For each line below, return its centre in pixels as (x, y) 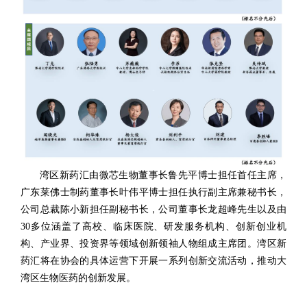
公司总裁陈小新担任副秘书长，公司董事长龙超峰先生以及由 (153, 210)
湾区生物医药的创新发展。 (78, 278)
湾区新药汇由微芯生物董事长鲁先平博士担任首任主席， (163, 175)
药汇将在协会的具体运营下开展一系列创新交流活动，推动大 (153, 261)
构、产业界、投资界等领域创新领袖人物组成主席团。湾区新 (153, 244)
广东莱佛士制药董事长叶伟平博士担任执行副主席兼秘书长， (153, 193)
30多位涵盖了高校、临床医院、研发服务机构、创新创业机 (153, 227)
